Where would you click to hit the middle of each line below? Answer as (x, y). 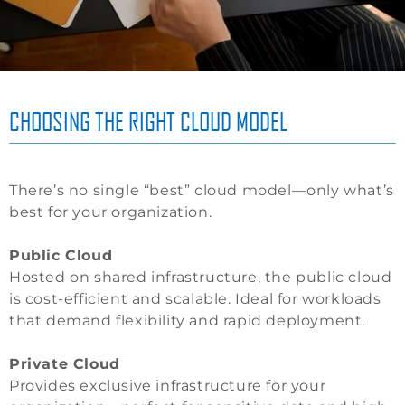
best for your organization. (111, 212)
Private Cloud (65, 364)
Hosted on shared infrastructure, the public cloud (201, 278)
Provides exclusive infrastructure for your (168, 386)
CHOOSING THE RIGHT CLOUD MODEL (148, 122)
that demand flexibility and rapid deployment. (188, 321)
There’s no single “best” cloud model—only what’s (202, 191)
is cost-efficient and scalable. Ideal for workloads (195, 299)
